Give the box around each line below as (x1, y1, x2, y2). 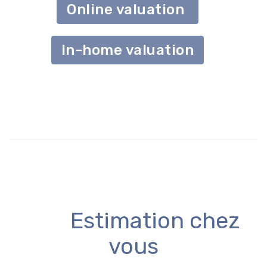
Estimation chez (27, 207, 240, 234)
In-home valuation (61, 42, 194, 58)
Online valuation (67, 1, 188, 18)
